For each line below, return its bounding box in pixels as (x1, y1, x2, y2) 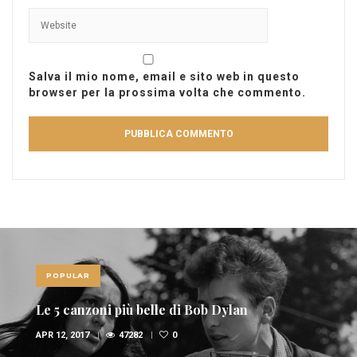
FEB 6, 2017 (36, 329, 82, 340)
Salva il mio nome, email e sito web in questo (29, 69, 300, 83)
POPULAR (46, 270, 90, 280)
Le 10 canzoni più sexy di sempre (36, 300, 236, 318)
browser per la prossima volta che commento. (29, 85, 306, 99)
